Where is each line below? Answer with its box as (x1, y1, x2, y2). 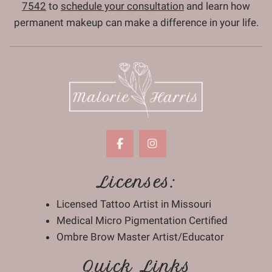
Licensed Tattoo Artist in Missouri (56, 198, 211, 211)
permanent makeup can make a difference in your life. (13, 16, 259, 29)
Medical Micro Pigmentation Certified (56, 214, 228, 227)
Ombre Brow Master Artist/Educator (56, 231, 224, 243)
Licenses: (96, 173, 176, 192)
